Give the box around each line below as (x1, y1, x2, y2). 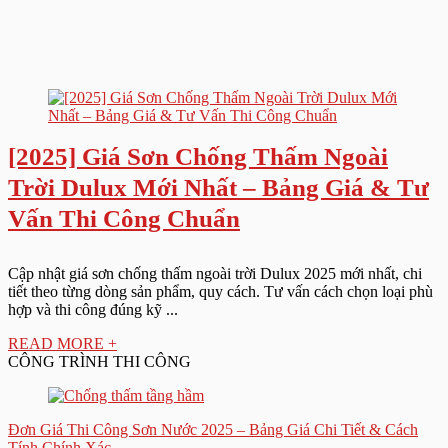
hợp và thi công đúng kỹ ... (8, 301, 178, 318)
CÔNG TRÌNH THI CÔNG (8, 353, 191, 370)
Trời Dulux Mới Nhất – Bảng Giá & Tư (8, 174, 429, 201)
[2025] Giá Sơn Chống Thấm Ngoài (8, 143, 388, 170)
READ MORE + (8, 335, 117, 352)
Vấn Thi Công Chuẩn (8, 205, 240, 232)
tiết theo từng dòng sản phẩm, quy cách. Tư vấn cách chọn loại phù (8, 283, 433, 300)
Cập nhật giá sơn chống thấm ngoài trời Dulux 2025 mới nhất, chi (8, 265, 422, 282)
